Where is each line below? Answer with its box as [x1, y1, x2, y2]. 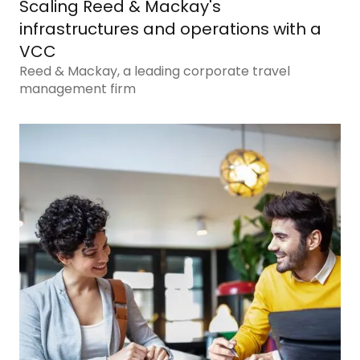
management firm [19, 80, 136, 99]
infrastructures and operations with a [19, 18, 321, 41]
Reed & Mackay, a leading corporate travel [19, 62, 290, 81]
